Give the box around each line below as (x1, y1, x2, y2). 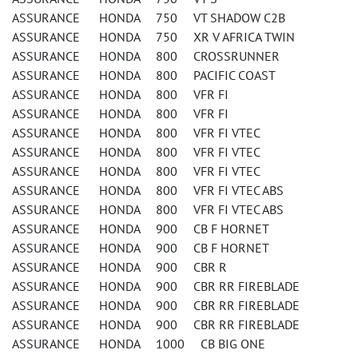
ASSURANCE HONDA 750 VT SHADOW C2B (12, 10, 285, 26)
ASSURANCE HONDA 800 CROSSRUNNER (12, 48, 280, 64)
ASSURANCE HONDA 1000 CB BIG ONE (12, 336, 265, 352)
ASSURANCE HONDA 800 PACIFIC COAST (12, 67, 276, 83)
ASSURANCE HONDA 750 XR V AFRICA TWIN (12, 29, 295, 45)
